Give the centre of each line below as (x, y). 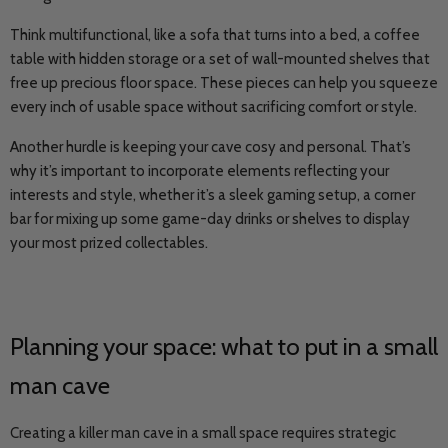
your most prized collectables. (109, 243)
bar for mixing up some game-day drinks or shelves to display (210, 219)
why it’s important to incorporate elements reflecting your (199, 171)
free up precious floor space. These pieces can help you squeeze (224, 83)
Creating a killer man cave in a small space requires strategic (203, 433)
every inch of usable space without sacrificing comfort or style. (215, 107)
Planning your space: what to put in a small (224, 346)
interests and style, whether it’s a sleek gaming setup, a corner (212, 195)
